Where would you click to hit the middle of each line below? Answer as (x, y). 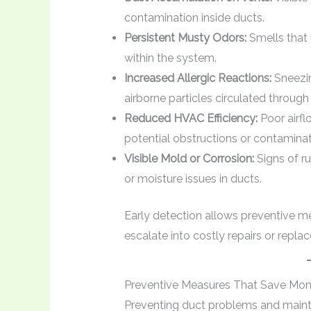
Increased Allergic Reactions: (197, 78)
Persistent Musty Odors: (185, 37)
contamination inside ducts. (194, 17)
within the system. (170, 58)
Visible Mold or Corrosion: (189, 158)
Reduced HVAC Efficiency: (191, 118)
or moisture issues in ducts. (193, 178)
